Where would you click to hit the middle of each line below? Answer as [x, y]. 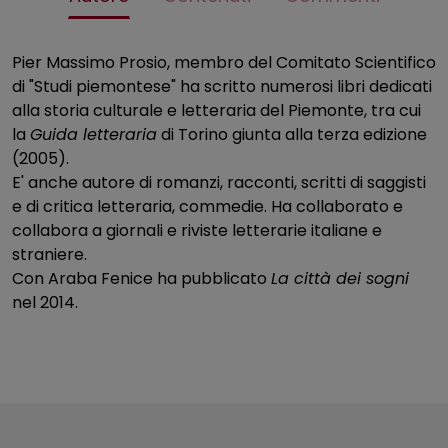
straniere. [49, 255]
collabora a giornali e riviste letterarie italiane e [197, 231]
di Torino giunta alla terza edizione [292, 135]
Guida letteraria [93, 135]
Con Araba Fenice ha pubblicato [141, 279]
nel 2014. [45, 303]
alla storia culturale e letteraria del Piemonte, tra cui [216, 111]
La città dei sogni [340, 279]
